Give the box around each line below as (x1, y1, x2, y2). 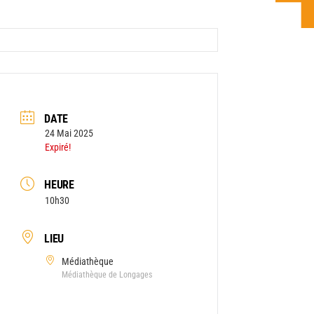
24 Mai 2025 (45, 127, 94, 139)
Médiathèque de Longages (62, 269, 153, 280)
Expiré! (45, 141, 71, 153)
